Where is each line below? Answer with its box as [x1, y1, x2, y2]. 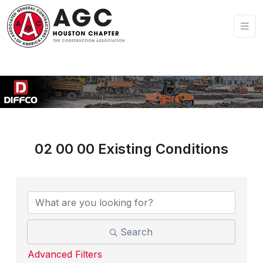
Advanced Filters [28, 248, 102, 261]
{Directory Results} [15, 167, 171, 188]
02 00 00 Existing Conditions [35, 140, 228, 158]
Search [120, 226, 153, 238]
